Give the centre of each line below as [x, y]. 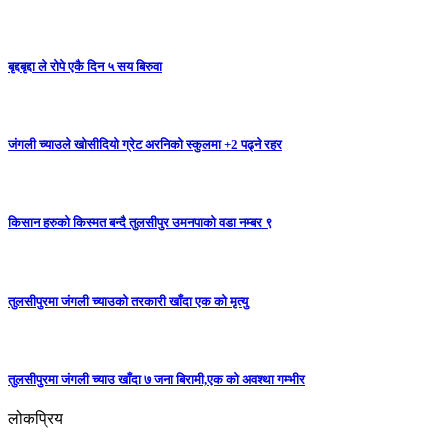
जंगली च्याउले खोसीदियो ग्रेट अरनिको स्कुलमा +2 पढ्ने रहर [145, 144]
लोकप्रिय [35, 419]
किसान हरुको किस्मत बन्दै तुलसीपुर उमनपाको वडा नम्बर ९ [140, 223]
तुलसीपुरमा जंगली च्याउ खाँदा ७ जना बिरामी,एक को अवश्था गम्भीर [156, 379]
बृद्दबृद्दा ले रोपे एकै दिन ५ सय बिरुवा [85, 66]
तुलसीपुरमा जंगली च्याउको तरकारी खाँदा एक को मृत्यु [128, 301]
